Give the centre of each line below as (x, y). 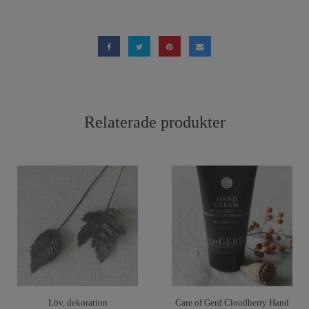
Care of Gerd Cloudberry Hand (232, 302)
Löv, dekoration (78, 302)
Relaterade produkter (154, 122)
